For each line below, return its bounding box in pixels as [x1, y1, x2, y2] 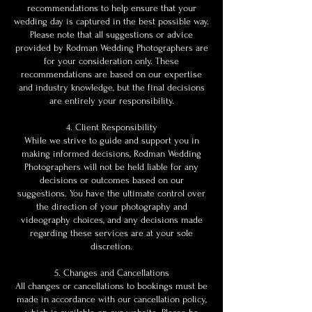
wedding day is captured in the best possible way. [14, 16, 209, 26]
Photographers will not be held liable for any [24, 162, 198, 172]
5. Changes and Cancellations [54, 267, 169, 278]
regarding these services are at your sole [30, 228, 193, 238]
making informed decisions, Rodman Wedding [22, 148, 201, 159]
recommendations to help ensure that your [26, 3, 196, 13]
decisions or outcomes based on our [39, 175, 184, 185]
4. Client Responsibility [65, 122, 157, 132]
